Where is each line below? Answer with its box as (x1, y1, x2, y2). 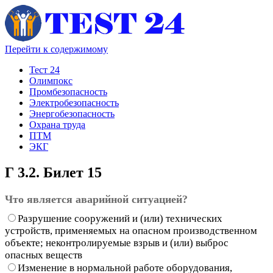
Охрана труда (29, 119, 85, 130)
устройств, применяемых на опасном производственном (5, 224, 257, 236)
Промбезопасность (29, 87, 107, 97)
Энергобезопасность (29, 108, 115, 119)
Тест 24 (29, 65, 60, 75)
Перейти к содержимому (5, 44, 108, 54)
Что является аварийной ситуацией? (5, 193, 188, 205)
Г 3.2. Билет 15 (5, 164, 102, 180)
